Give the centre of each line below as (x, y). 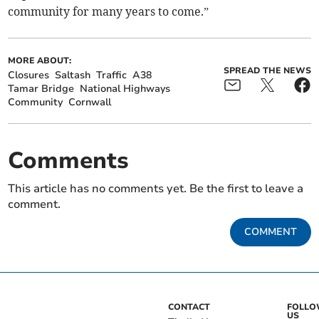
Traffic (112, 75)
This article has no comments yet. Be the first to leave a (156, 189)
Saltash (73, 75)
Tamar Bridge (41, 89)
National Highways (125, 89)
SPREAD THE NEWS (267, 70)
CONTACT (189, 307)
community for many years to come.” (109, 12)
